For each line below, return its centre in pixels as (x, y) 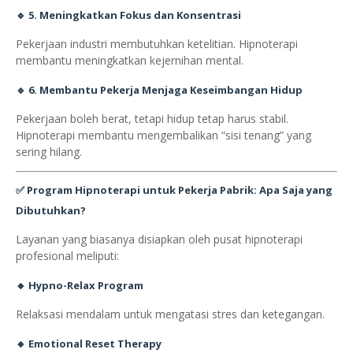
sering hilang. (49, 152)
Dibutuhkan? (51, 211)
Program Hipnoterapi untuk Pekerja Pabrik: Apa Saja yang (180, 190)
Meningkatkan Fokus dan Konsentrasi (140, 15)
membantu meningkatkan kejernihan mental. (130, 61)
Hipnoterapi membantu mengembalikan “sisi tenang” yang (163, 136)
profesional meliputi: (67, 256)
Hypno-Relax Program (86, 286)
